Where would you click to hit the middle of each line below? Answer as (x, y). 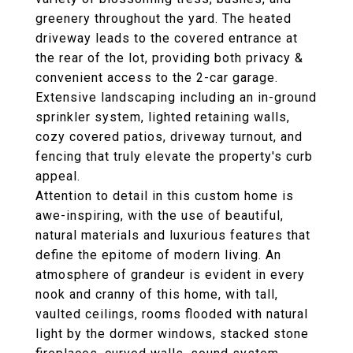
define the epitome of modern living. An (158, 255)
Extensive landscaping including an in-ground (176, 97)
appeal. (58, 176)
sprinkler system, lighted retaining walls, (163, 117)
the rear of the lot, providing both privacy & (169, 58)
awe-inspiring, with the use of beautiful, (160, 216)
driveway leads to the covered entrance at (167, 38)
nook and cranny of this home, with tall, (157, 294)
